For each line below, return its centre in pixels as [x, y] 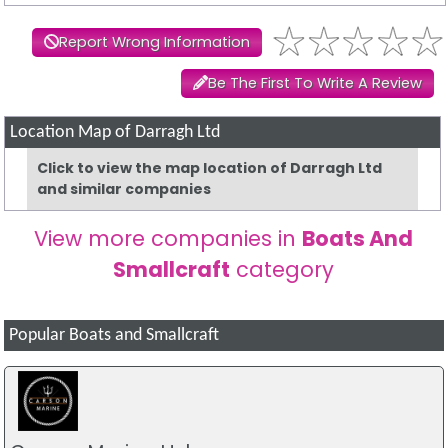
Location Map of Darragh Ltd [115, 132]
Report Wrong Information [154, 41]
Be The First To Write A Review [314, 82]
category [282, 269]
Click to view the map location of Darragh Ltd [210, 167]
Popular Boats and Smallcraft [114, 335]
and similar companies [124, 188]
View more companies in [168, 238]
